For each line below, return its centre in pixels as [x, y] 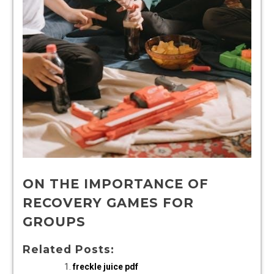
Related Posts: [68, 250]
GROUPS [54, 222]
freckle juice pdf [106, 267]
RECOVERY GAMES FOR [108, 203]
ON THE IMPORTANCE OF [116, 184]
